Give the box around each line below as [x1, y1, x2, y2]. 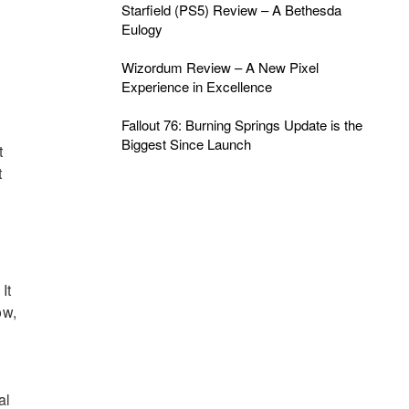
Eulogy [121, 19, 163, 38]
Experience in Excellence [121, 77, 272, 96]
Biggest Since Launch [121, 134, 251, 153]
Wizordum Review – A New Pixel [121, 58, 319, 77]
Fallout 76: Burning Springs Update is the [121, 115, 362, 134]
